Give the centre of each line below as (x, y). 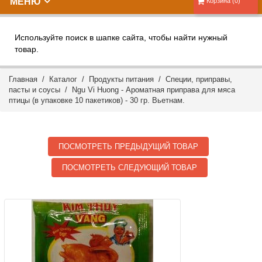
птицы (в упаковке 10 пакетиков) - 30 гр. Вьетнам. (97, 100)
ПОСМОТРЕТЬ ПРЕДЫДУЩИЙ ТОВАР (129, 146)
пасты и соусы (35, 90)
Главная (23, 79)
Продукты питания (121, 79)
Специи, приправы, (199, 79)
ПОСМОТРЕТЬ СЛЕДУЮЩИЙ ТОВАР (130, 168)
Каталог (63, 79)
